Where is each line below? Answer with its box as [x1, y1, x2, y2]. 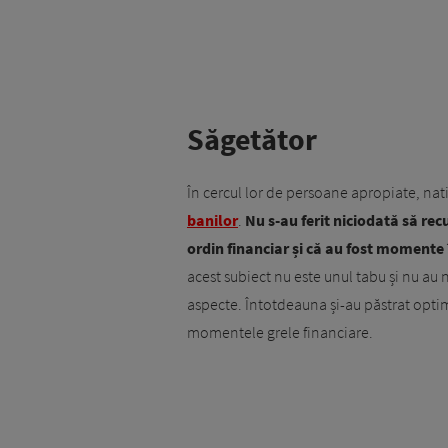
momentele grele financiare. [187, 322, 373, 343]
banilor [187, 210, 238, 231]
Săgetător [187, 120, 317, 159]
